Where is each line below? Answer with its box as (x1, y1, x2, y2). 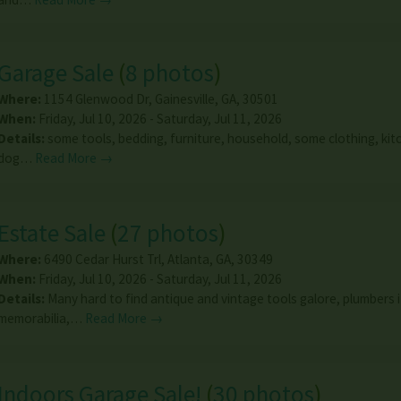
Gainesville (154, 90, 215, 107)
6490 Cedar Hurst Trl (43, 251, 161, 269)
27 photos (116, 218, 218, 249)
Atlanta (166, 251, 209, 269)
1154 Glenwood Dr (43, 90, 149, 107)
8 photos (124, 56, 214, 88)
